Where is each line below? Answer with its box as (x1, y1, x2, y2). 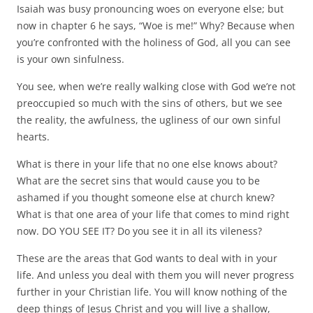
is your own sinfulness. (17, 52, 124, 66)
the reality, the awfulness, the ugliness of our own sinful (17, 112, 281, 126)
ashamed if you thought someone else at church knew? (17, 190, 275, 204)
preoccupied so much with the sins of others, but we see (17, 96, 282, 110)
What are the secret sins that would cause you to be (17, 173, 260, 187)
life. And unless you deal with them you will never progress (17, 268, 294, 282)
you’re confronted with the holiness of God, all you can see (17, 35, 291, 49)
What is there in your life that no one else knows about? (17, 156, 277, 170)
